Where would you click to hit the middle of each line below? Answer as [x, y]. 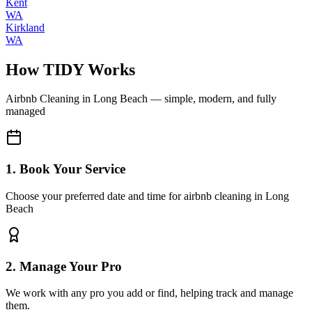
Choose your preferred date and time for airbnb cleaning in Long [147, 196]
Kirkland [25, 27]
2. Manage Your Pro [64, 266]
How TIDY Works [70, 69]
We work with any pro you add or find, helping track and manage [149, 293]
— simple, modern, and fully [212, 99]
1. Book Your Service [65, 169]
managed [25, 111]
